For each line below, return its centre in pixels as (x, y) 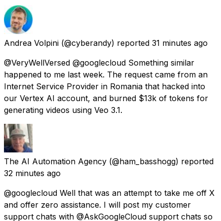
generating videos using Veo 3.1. (63, 110)
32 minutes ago (32, 173)
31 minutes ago (180, 43)
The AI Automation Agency (55, 161)
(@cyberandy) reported (105, 43)
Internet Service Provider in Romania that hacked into (105, 86)
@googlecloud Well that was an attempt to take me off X (109, 193)
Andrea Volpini (31, 43)
